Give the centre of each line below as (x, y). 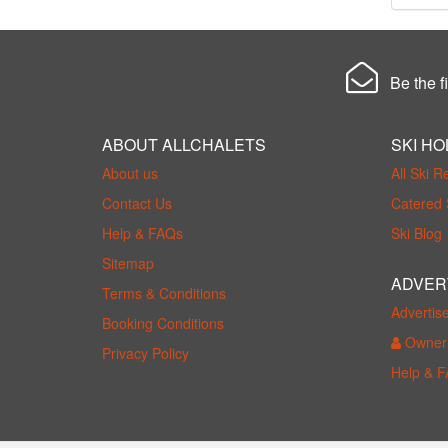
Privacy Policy (145, 353)
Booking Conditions (163, 323)
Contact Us (137, 203)
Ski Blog (416, 233)
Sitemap (128, 263)
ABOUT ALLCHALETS (184, 144)
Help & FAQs (142, 233)
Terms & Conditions (164, 293)
